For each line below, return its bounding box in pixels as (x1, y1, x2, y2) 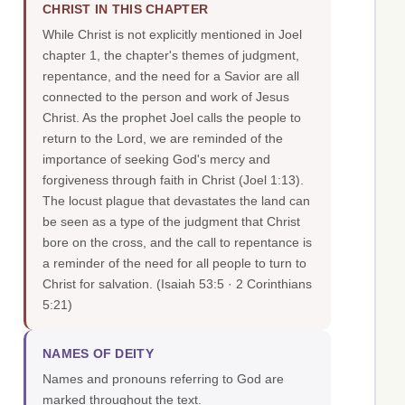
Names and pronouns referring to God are (42, 372, 284, 387)
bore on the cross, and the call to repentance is (42, 235, 312, 250)
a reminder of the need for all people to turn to (42, 256, 306, 271)
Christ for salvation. (42, 277, 156, 292)
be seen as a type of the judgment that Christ (42, 214, 300, 230)
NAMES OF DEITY (42, 347, 154, 362)
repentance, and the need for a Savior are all (42, 69, 299, 84)
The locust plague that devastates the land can (42, 193, 310, 209)
